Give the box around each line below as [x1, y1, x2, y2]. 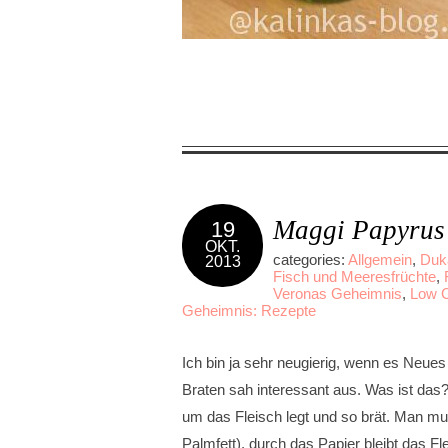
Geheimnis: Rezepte [182, 302, 316, 319]
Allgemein [348, 251, 412, 268]
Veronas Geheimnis [273, 285, 402, 302]
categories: [273, 251, 348, 268]
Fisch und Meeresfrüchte [273, 268, 436, 285]
